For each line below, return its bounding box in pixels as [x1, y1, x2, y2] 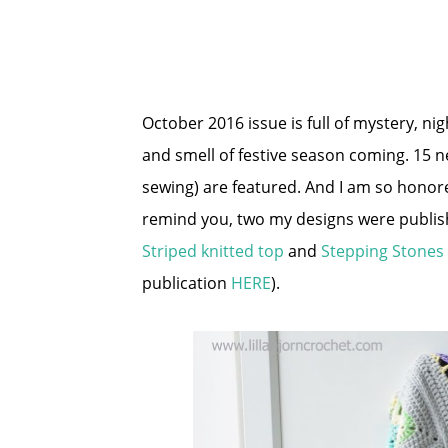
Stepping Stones [321, 240, 444, 262]
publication [142, 272, 231, 294]
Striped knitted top [142, 240, 284, 262]
